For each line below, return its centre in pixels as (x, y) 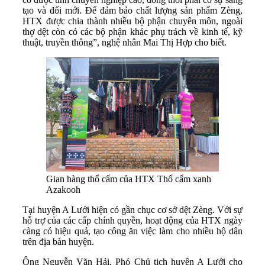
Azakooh (63, 189)
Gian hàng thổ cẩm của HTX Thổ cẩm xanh (129, 179)
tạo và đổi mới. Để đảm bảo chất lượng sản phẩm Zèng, (132, 10)
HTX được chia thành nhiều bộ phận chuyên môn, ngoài (132, 21)
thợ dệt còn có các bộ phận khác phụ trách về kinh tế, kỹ (132, 31)
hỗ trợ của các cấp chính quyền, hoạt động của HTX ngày (132, 220)
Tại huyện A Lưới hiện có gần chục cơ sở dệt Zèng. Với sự (132, 209)
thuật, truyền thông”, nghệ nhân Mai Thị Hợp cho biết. (125, 42)
